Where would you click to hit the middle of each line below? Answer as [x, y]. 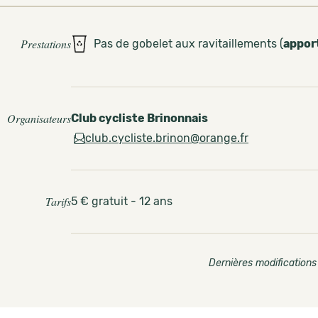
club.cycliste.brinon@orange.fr [167, 138]
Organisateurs [39, 118]
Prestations [46, 44]
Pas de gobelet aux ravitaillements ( [188, 44]
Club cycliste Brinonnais [139, 118]
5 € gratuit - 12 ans [122, 201]
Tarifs [58, 201]
